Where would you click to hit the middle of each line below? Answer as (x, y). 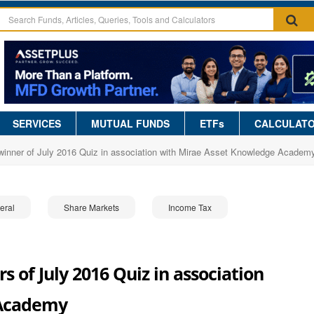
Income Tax (190, 207)
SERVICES (37, 123)
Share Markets (91, 207)
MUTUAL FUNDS (130, 123)
